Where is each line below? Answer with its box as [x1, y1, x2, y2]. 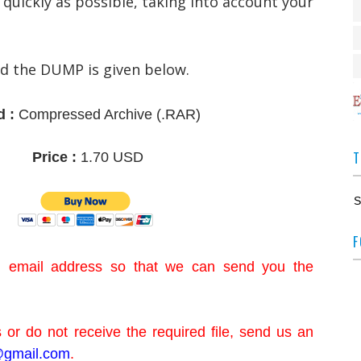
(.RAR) [151, 106, 201, 122]
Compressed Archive [18, 106, 152, 122]
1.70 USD [77, 149, 143, 165]
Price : [32, 149, 77, 165]
